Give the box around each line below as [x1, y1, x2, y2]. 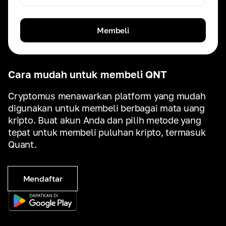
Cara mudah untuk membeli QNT [8, 68, 167, 80]
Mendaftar [23, 174, 63, 184]
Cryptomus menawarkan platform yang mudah [8, 90, 206, 101]
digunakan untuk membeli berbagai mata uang [8, 102, 205, 114]
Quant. [8, 139, 37, 150]
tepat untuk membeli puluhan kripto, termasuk [8, 127, 206, 138]
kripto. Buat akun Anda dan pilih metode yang [8, 115, 201, 126]
